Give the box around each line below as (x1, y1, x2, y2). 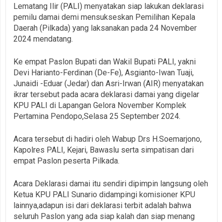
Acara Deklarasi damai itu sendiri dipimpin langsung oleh (13, 178, 208, 188)
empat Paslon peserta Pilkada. (13, 156, 119, 166)
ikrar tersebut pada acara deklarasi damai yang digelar (13, 89, 199, 99)
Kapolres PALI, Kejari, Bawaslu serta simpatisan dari (13, 145, 194, 155)
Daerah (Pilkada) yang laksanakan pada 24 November (13, 23, 197, 33)
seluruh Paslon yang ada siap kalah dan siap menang (13, 211, 195, 221)
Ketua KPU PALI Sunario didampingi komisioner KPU (13, 189, 195, 199)
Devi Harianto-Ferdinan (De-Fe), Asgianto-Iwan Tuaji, (13, 67, 194, 77)
